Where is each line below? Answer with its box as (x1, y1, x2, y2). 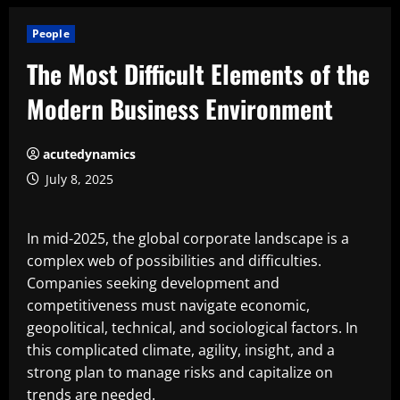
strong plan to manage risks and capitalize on (27, 362, 333, 382)
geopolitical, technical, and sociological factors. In (27, 318, 358, 337)
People (32, 26, 70, 41)
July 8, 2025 (42, 171, 113, 187)
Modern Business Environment (27, 90, 333, 127)
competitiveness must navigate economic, (27, 296, 310, 315)
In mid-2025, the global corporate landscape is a (27, 229, 349, 248)
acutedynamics (43, 146, 136, 162)
